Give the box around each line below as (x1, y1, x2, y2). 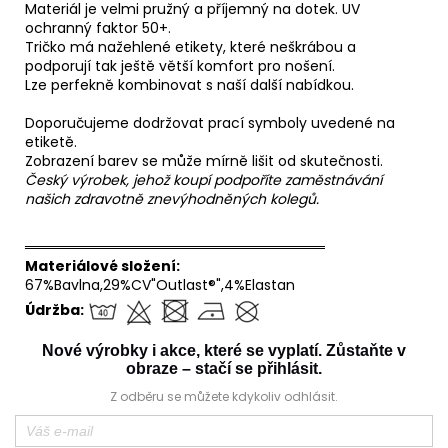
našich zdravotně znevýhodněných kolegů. (25, 188, 319, 209)
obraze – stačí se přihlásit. (126, 359, 322, 377)
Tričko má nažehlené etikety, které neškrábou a (25, 36, 356, 57)
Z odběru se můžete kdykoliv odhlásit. (110, 387, 338, 405)
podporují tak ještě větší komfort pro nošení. (25, 55, 335, 76)
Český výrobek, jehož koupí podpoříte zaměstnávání (25, 169, 382, 190)
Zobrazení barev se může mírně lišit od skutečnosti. (25, 150, 383, 171)
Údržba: (25, 299, 87, 320)
